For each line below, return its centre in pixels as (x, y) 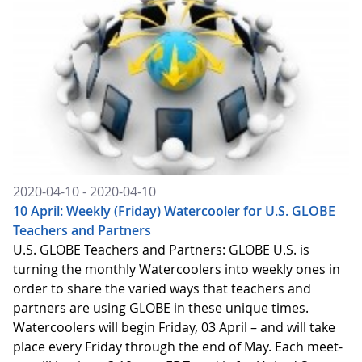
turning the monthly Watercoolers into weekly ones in (177, 269)
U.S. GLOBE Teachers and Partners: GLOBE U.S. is (161, 250)
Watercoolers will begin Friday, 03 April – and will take (174, 328)
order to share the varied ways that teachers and (162, 289)
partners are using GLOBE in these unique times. (161, 308)
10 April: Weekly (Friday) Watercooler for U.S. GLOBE (174, 211)
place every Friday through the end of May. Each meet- (178, 347)
